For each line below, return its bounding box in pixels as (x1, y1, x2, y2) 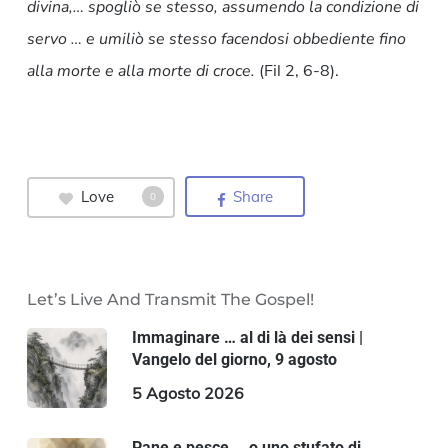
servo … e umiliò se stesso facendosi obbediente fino (26, 28, 406, 51)
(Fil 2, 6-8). (254, 60, 343, 81)
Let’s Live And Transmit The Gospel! (26, 289, 314, 309)
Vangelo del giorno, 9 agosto (131, 349, 337, 369)
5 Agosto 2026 (131, 382, 244, 403)
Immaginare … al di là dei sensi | (131, 327, 363, 347)
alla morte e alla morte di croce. (26, 60, 255, 83)
